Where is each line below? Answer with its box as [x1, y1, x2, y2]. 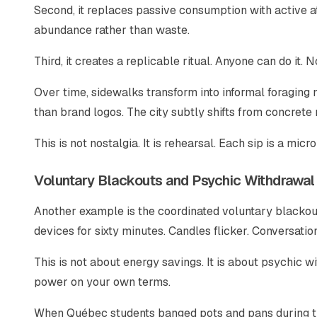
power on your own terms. [34, 275, 171, 289]
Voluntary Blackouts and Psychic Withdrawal [34, 171, 314, 190]
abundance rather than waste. [34, 23, 190, 38]
